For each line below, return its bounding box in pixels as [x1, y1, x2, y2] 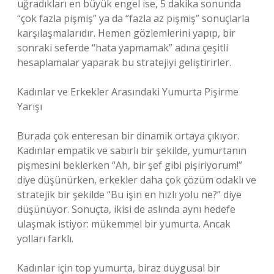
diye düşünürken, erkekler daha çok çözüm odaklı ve [17, 173, 256, 187]
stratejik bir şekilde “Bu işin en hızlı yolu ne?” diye [17, 188, 242, 201]
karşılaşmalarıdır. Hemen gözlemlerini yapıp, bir [17, 26, 235, 40]
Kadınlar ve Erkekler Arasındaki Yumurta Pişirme [17, 85, 239, 98]
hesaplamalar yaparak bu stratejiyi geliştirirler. [17, 56, 231, 69]
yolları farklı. [17, 232, 73, 245]
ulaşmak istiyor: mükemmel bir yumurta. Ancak [17, 217, 231, 231]
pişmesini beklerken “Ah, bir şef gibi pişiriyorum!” [17, 158, 242, 172]
